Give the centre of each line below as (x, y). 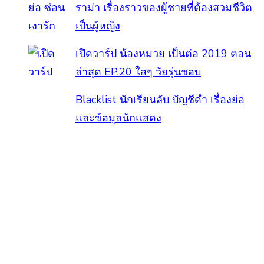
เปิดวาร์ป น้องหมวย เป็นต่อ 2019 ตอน (163, 54)
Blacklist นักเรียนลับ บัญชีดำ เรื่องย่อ (160, 100)
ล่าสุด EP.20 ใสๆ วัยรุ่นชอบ (138, 72)
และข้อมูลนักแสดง (118, 118)
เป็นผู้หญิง (98, 26)
